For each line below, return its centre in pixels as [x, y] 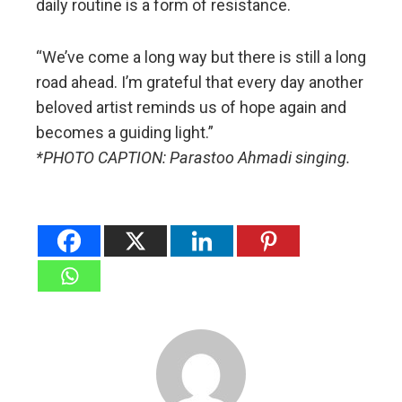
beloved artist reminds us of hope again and [191, 107]
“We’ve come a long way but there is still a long [201, 57]
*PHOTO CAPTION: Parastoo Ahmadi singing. [193, 157]
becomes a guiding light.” [125, 132]
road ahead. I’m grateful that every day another [200, 82]
